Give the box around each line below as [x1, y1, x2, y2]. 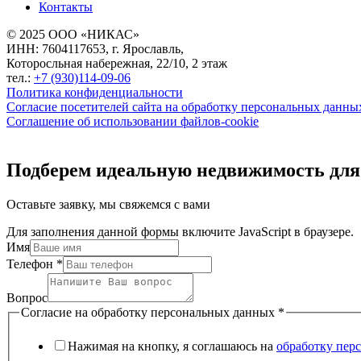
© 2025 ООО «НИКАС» [6, 27, 139, 42]
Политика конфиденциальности [6, 85, 183, 100]
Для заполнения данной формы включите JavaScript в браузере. [6, 225, 354, 239]
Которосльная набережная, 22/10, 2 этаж [6, 56, 227, 71]
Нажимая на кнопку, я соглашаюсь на [68, 338, 276, 353]
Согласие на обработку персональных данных [21, 305, 278, 320]
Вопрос [6, 291, 48, 305]
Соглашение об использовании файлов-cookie [6, 114, 259, 129]
